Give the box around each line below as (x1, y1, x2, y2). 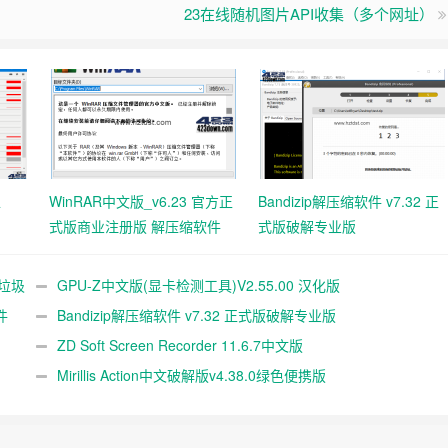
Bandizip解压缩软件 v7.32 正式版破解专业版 (56, 305, 336, 325)
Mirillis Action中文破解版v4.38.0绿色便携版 (56, 365, 326, 385)
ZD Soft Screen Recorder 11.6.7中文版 (56, 335, 303, 355)
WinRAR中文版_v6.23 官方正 (49, 191, 233, 211)
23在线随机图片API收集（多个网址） (184, 3, 434, 24)
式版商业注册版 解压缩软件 (49, 216, 221, 236)
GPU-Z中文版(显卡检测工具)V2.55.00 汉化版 (56, 275, 340, 295)
